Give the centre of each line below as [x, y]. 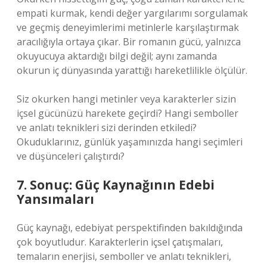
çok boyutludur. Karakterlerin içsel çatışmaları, [120, 242]
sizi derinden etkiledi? [148, 128]
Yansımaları [55, 199]
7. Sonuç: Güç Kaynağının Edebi [116, 185]
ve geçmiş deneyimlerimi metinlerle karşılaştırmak [128, 27]
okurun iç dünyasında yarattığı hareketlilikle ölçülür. [132, 70]
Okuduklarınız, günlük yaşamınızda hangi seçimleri [130, 142]
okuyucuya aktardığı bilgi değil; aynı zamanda [117, 56]
